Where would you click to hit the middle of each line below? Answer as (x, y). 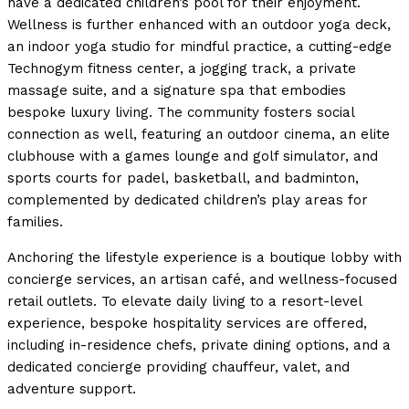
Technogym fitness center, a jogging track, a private (182, 69)
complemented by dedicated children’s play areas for (188, 200)
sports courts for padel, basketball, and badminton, (183, 178)
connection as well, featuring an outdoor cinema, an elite (199, 135)
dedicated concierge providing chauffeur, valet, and (178, 367)
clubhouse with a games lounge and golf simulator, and (193, 157)
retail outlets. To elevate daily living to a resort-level (184, 302)
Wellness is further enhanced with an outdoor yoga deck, (199, 25)
